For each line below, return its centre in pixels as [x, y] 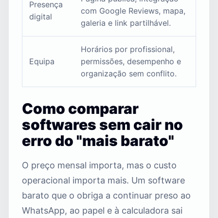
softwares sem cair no [102, 124]
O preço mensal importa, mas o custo [99, 165]
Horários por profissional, [128, 49]
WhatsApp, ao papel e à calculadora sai [102, 210]
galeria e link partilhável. [126, 23]
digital [41, 16]
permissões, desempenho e [131, 61]
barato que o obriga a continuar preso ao [106, 195]
